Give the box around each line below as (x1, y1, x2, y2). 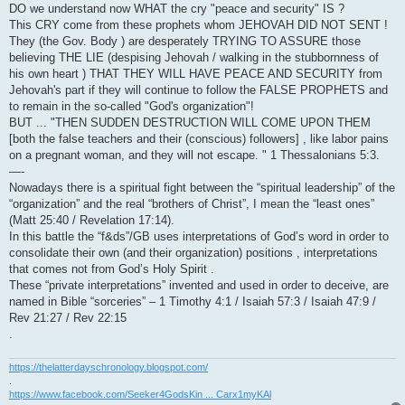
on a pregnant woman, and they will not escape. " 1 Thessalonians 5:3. (9, 147, 380, 162)
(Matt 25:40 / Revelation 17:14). (9, 212, 174, 227)
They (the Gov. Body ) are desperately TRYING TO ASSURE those (9, 33, 361, 48)
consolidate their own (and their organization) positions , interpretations (9, 245, 378, 259)
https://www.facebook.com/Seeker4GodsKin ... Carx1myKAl (9, 389, 271, 400)
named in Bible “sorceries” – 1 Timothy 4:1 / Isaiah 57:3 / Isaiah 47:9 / (9, 294, 376, 308)
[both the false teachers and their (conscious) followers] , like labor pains (9, 131, 389, 146)
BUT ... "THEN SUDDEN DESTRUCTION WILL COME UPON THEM (9, 115, 371, 129)
